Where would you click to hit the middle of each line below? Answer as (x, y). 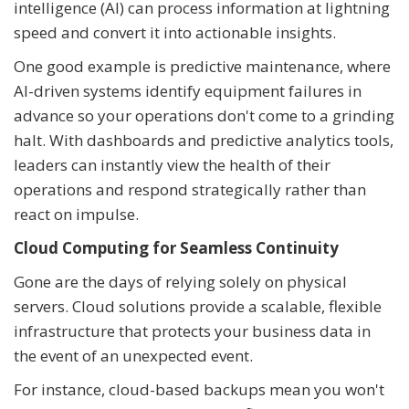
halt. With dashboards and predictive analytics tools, (204, 140)
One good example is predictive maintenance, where (202, 66)
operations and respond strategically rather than (190, 189)
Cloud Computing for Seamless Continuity (176, 247)
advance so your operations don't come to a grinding (204, 115)
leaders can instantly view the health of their (172, 164)
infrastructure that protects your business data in (192, 330)
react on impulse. (76, 214)
